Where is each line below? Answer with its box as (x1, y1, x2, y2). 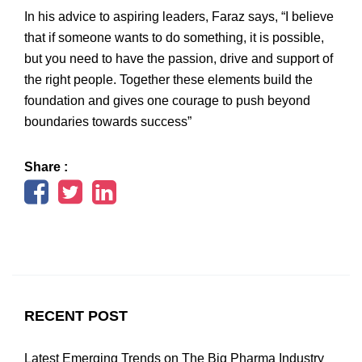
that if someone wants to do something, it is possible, (24, 31, 324, 45)
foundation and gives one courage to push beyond (24, 94, 310, 108)
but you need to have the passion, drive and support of (24, 52, 333, 66)
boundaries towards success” (24, 115, 192, 129)
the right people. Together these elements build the (24, 73, 313, 87)
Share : (24, 160, 68, 175)
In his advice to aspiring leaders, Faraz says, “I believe (24, 10, 334, 24)
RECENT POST (24, 308, 128, 325)
